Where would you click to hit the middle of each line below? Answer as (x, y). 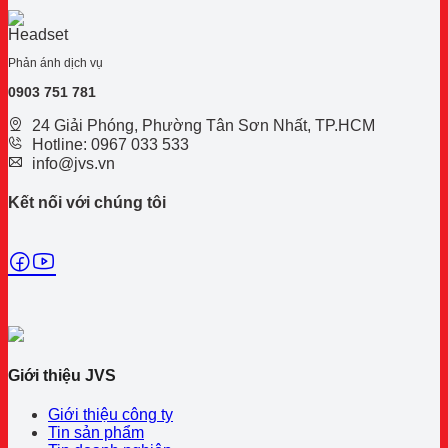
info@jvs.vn (73, 163)
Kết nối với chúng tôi (87, 202)
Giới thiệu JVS (62, 376)
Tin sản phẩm (96, 433)
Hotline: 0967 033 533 (110, 144)
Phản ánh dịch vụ (55, 62)
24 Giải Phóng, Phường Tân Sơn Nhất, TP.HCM (203, 125)
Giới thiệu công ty (110, 415)
